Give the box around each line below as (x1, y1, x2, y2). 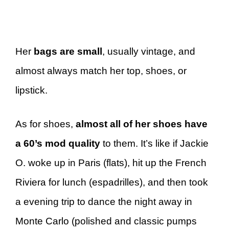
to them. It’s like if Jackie (100, 138, 209, 149)
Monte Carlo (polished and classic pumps (15, 216, 197, 226)
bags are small (34, 45, 102, 57)
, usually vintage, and (102, 45, 195, 57)
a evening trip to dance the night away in (15, 196, 192, 207)
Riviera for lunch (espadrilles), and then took (15, 177, 208, 188)
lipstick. (15, 84, 53, 96)
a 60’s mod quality (15, 138, 100, 149)
